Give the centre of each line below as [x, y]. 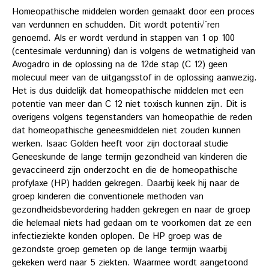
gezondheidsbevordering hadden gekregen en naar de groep [131, 210]
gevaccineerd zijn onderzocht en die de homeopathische [125, 171]
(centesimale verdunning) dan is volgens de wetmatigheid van [134, 52]
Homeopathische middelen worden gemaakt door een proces [133, 12]
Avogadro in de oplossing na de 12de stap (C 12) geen [120, 65]
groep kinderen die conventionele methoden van [108, 197]
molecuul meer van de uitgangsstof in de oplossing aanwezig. [134, 78]
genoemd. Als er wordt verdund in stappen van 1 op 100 [123, 38]
